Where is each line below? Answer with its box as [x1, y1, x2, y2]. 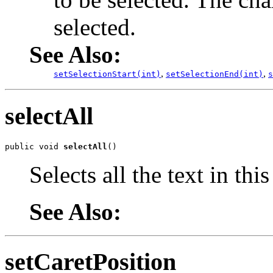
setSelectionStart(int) [54, 69, 161, 79]
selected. [54, 14, 136, 41]
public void [5, 141, 63, 151]
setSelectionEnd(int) [166, 69, 263, 79]
